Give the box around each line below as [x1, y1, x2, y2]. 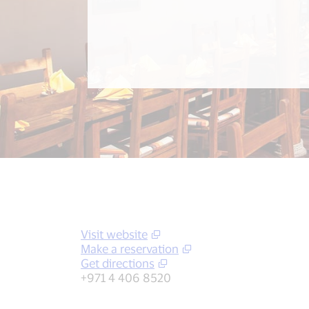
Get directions [81, 256, 154, 270]
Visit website [81, 227, 148, 241]
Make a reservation [81, 241, 179, 255]
